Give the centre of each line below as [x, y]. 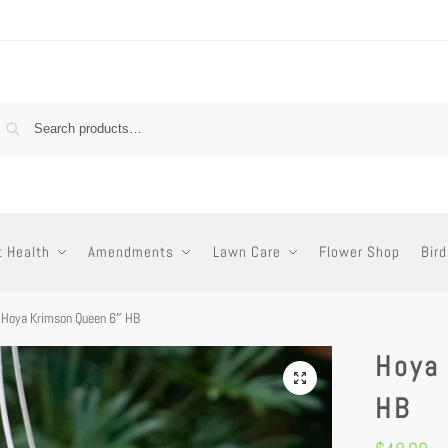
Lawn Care [246, 251]
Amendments [131, 251]
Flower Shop [360, 251]
